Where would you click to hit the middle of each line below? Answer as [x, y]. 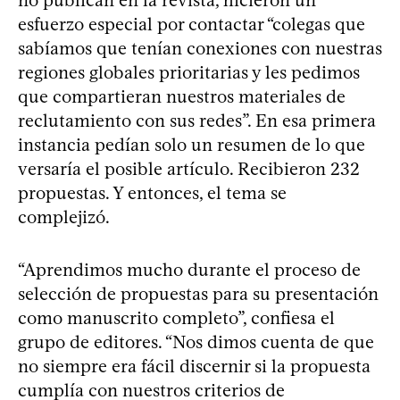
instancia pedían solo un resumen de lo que [192, 144]
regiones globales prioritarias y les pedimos [189, 72]
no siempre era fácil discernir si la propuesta [194, 366]
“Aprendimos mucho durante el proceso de [189, 269]
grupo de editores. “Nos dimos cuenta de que [196, 342]
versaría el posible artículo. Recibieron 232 [189, 168]
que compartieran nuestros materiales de [182, 96]
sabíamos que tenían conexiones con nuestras [200, 48]
